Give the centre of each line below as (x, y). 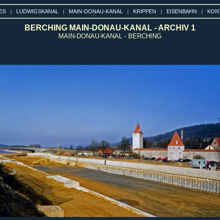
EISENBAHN (182, 11)
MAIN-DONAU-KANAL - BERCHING (110, 36)
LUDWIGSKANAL (37, 11)
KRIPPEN (145, 11)
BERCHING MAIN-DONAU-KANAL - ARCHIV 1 (110, 28)
